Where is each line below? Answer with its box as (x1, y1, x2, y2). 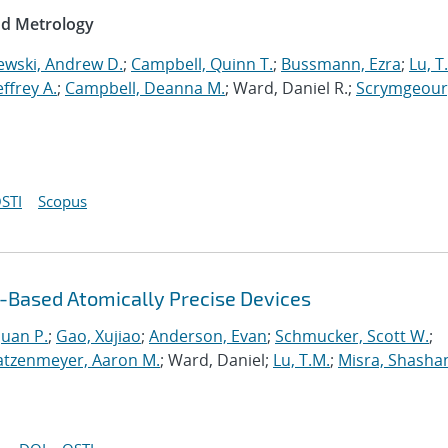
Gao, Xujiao (56, 325, 141, 347)
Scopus (38, 191, 87, 211)
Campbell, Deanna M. (65, 77, 225, 99)
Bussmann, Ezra (281, 53, 401, 75)
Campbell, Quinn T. (131, 53, 273, 75)
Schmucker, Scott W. (275, 325, 429, 347)
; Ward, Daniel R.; (225, 77, 356, 99)
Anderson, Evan (149, 325, 267, 347)
